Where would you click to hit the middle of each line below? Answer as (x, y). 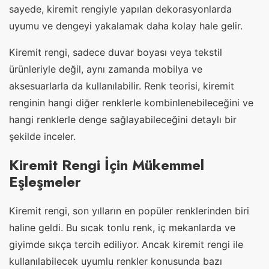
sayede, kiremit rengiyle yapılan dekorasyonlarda (120, 9)
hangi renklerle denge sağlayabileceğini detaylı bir (123, 120)
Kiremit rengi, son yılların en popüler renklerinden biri (129, 211)
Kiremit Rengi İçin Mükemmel (107, 165)
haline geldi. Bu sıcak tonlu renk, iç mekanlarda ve (122, 228)
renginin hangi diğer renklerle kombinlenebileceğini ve (131, 103)
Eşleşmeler (45, 182)
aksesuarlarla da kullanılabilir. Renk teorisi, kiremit (122, 86)
